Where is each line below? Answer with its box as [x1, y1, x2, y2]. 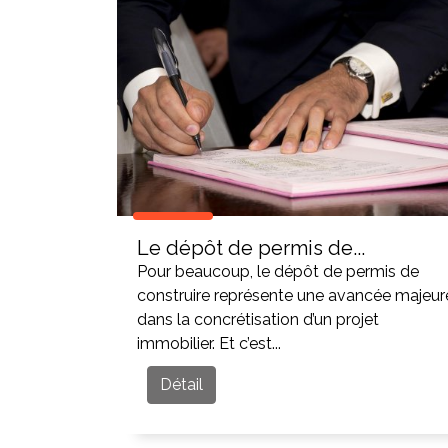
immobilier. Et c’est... [137, 334, 281, 353]
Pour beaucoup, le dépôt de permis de [137, 262, 419, 281]
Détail [160, 375, 203, 394]
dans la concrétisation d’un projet [137, 310, 379, 329]
